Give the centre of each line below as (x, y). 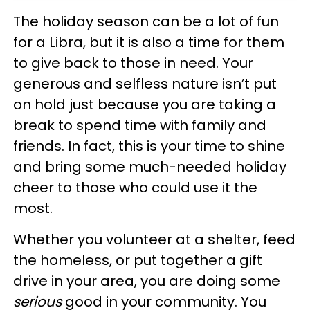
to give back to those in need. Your (133, 63)
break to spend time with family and (140, 126)
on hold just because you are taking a (145, 105)
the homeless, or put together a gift (138, 261)
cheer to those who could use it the (135, 188)
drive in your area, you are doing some (147, 281)
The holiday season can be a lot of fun (146, 22)
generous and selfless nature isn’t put (145, 84)
